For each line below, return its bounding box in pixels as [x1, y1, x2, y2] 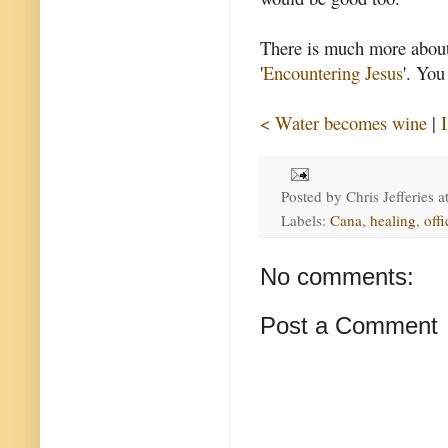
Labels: [280, 209, 330, 230]
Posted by [280, 185, 346, 206]
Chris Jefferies [345, 185, 434, 206]
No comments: [260, 262, 414, 290]
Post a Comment [260, 311, 438, 339]
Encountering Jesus [263, 59, 403, 85]
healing [369, 209, 416, 230]
